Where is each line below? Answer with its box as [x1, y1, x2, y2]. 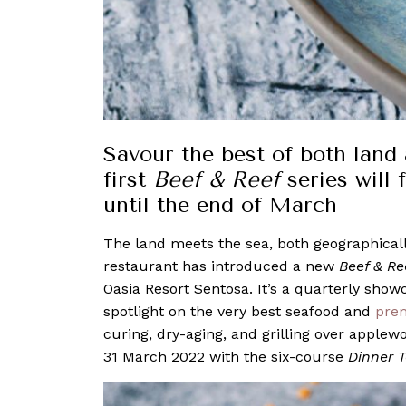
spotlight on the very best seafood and [103, 302, 375, 320]
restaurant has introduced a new [103, 256, 334, 275]
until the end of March [103, 191, 337, 217]
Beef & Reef [153, 166, 287, 192]
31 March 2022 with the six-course [103, 347, 348, 365]
